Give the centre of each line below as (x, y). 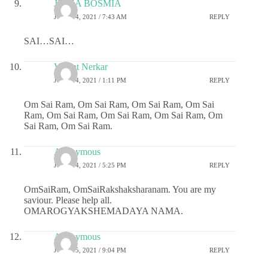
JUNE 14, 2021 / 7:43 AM (90, 16)
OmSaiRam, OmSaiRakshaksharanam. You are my (120, 190)
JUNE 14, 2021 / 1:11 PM (90, 80)
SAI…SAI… (49, 41)
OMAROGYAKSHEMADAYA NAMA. (103, 211)
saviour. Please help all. (68, 200)
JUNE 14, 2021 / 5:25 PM (90, 165)
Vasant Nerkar (81, 67)
